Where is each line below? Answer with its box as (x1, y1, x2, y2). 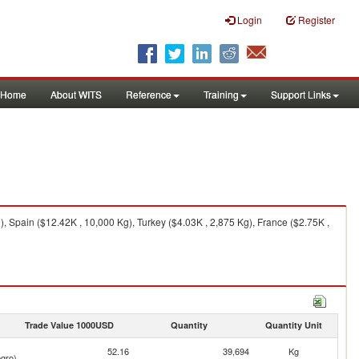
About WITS (50, 87, 102, 101)
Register (298, 13, 335, 26)
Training (204, 87, 239, 101)
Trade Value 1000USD (24, 319, 114, 331)
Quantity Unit (264, 319, 322, 331)
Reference (126, 87, 171, 101)
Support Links (271, 87, 331, 101)
